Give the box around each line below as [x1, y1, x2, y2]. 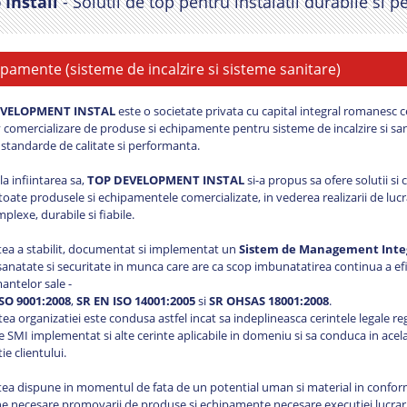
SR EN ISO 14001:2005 [76, 292, 195, 309]
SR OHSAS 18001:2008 [209, 292, 329, 309]
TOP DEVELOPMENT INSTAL [87, 171, 244, 188]
